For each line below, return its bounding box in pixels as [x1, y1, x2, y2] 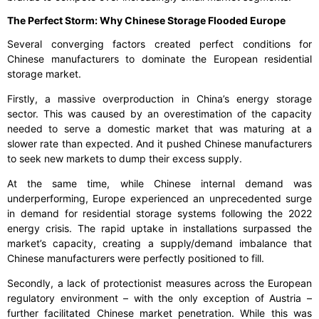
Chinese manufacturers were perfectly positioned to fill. [7, 252, 264, 265]
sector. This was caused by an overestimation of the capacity [7, 108, 312, 120]
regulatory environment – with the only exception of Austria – [7, 292, 312, 305]
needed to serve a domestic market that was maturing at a [7, 122, 312, 135]
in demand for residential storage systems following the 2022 [7, 207, 312, 220]
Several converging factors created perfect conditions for [7, 38, 312, 51]
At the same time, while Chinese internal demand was [7, 177, 312, 190]
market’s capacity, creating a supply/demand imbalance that [7, 237, 312, 250]
